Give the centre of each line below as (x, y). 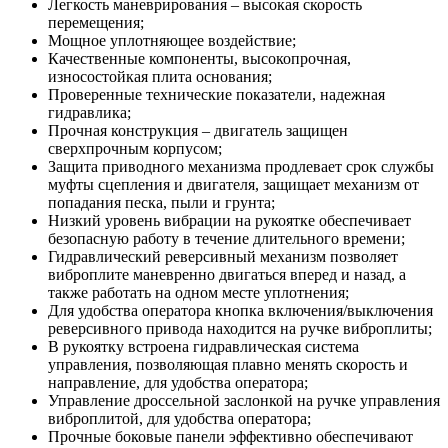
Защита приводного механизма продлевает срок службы (241, 166)
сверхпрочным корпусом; (135, 148)
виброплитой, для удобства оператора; (179, 418)
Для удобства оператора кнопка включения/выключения (240, 310)
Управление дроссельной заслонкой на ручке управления (244, 400)
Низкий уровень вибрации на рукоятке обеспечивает (229, 220)
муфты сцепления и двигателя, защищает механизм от (233, 184)
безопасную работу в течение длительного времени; (226, 238)
